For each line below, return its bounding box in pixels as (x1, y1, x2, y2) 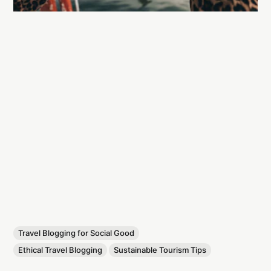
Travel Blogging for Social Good (18, 227, 135, 238)
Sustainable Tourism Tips (114, 244, 207, 255)
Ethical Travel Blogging (18, 244, 103, 255)
